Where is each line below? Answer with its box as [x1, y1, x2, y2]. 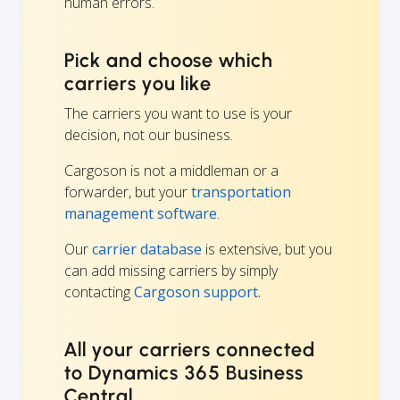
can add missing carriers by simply [64, 261, 278, 280]
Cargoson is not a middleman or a [64, 161, 279, 180]
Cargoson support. [134, 282, 261, 302]
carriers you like [64, 71, 212, 96]
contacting [64, 282, 134, 302]
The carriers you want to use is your [64, 104, 292, 123]
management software [64, 204, 217, 223]
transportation [191, 182, 291, 202]
